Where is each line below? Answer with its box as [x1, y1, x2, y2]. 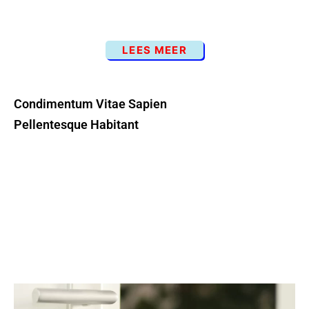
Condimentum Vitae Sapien [14, 97, 167, 111]
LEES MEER [122, 43, 187, 57]
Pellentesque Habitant [14, 117, 139, 132]
